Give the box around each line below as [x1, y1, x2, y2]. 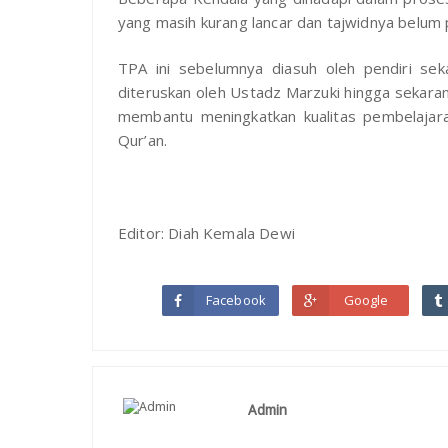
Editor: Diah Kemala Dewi [118, 223, 295, 244]
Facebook [205, 291, 267, 310]
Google [343, 291, 389, 310]
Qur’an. [118, 130, 168, 151]
